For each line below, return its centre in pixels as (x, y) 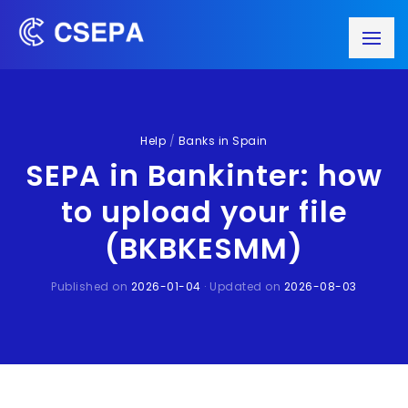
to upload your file (204, 212)
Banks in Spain (223, 141)
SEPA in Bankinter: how (204, 175)
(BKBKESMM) (204, 248)
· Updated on (242, 286)
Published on (91, 286)
